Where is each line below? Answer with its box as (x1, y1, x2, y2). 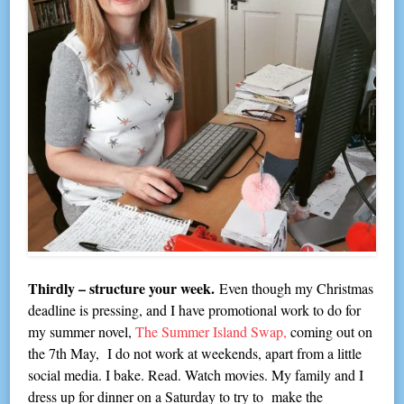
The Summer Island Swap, (135, 321, 288, 341)
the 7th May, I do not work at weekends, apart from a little (28, 343, 363, 363)
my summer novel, (28, 321, 136, 341)
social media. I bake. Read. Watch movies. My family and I (28, 364, 364, 384)
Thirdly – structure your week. (28, 277, 216, 298)
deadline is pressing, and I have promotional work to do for (28, 299, 362, 319)
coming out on (287, 321, 373, 341)
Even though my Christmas (215, 278, 374, 298)
